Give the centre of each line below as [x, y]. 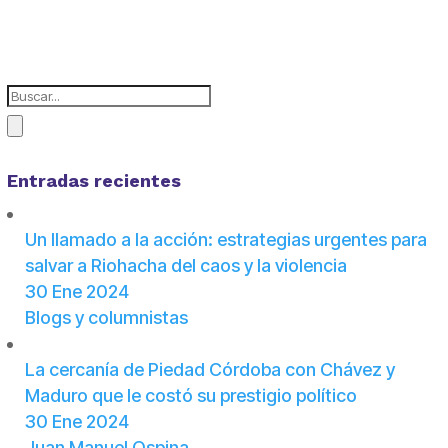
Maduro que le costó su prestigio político [190, 396]
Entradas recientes [93, 181]
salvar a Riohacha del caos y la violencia [185, 266]
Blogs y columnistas [106, 318]
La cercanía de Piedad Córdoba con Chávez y [209, 370]
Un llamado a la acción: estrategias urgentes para [225, 240]
